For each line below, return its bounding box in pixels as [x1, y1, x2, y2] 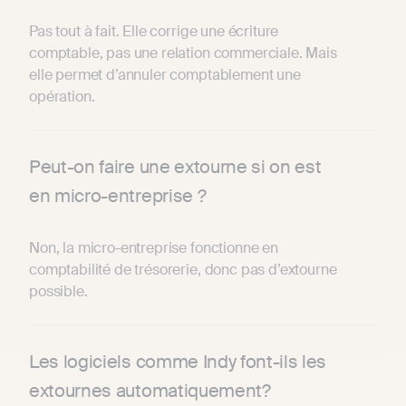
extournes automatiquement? [29, 378, 271, 402]
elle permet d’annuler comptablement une [29, 64, 301, 84]
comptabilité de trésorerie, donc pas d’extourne [29, 259, 337, 279]
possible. [29, 281, 88, 301]
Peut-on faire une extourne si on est [29, 154, 322, 179]
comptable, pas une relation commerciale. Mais [29, 43, 337, 63]
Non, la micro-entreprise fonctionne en [29, 237, 278, 257]
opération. [29, 86, 95, 106]
